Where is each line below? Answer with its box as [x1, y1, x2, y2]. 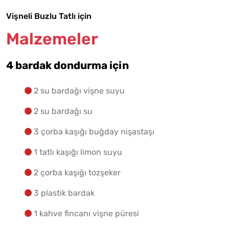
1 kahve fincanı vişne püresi [34, 208, 139, 218]
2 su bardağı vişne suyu [34, 85, 125, 96]
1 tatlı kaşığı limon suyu [34, 147, 122, 157]
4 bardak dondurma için [6, 59, 129, 72]
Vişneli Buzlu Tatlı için [6, 11, 91, 21]
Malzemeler [6, 29, 98, 49]
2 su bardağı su [34, 106, 93, 116]
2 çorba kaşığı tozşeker [34, 167, 121, 177]
